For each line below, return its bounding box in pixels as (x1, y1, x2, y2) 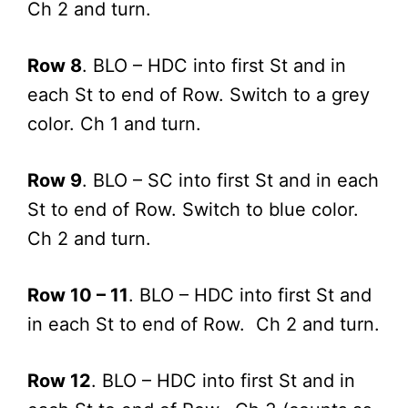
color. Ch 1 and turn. (27, 112, 201, 135)
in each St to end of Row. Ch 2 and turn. (27, 312, 380, 335)
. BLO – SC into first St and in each (82, 168, 379, 191)
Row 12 (27, 369, 91, 392)
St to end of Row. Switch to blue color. (27, 198, 359, 220)
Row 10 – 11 (27, 283, 128, 306)
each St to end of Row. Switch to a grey (27, 83, 370, 106)
